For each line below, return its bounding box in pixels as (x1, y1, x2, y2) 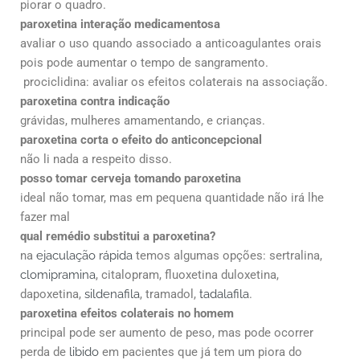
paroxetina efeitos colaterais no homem (20, 305, 234, 321)
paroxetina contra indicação (20, 93, 170, 108)
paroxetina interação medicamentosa (20, 16, 220, 31)
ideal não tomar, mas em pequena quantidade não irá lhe (20, 190, 324, 205)
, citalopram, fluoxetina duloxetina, (96, 267, 279, 282)
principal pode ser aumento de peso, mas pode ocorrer (20, 325, 313, 340)
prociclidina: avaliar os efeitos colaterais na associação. (20, 74, 328, 89)
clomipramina (20, 267, 96, 282)
